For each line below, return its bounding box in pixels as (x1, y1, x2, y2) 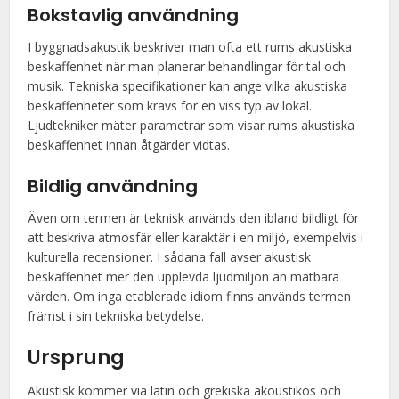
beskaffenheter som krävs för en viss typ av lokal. (28, 97, 313, 114)
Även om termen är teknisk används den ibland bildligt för (28, 209, 360, 226)
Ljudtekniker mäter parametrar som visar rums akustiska (28, 117, 355, 134)
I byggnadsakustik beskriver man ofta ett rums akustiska (28, 38, 353, 55)
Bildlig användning (28, 174, 199, 199)
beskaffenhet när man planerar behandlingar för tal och (28, 58, 346, 75)
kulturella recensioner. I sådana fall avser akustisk (28, 248, 312, 265)
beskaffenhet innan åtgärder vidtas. (28, 136, 231, 153)
